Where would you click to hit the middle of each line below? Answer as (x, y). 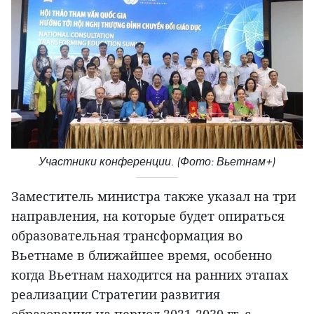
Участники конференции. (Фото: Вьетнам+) (157, 162)
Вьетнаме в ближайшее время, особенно (142, 255)
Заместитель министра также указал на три (153, 197)
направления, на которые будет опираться (148, 216)
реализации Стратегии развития (116, 295)
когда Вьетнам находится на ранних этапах (150, 275)
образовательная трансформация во (127, 236)
